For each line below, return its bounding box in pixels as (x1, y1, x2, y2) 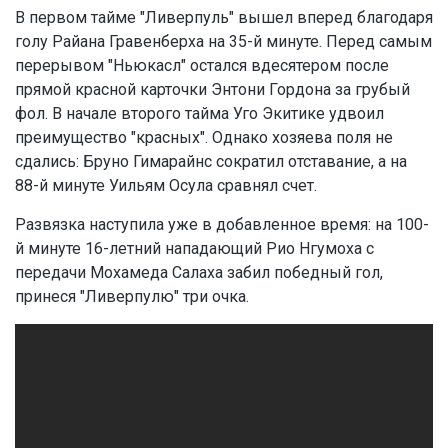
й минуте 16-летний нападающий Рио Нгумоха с (15, 239, 374, 259)
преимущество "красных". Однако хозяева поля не (15, 128, 393, 148)
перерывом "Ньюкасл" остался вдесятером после (15, 56, 389, 76)
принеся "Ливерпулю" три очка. (15, 287, 249, 307)
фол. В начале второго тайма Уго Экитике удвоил (15, 104, 384, 124)
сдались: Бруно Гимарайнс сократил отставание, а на (15, 152, 407, 172)
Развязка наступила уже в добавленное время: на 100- (15, 215, 429, 235)
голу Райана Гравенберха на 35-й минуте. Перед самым (15, 32, 432, 52)
